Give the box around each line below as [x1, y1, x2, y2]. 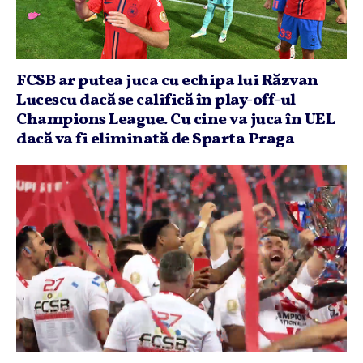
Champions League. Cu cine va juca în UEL [16, 109, 335, 131]
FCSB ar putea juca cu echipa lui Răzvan [16, 70, 318, 92]
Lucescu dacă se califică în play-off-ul [16, 89, 296, 112]
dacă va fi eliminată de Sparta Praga [16, 128, 294, 151]
